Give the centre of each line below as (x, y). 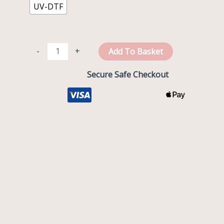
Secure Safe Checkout (127, 75)
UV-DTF (48, 7)
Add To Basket (135, 51)
